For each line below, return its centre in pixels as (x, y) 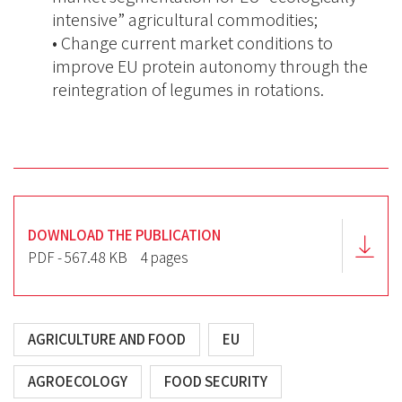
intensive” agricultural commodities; (185, 20)
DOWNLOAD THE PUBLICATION (124, 235)
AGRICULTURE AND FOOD (107, 339)
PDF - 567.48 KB (78, 257)
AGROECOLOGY (78, 381)
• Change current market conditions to (192, 43)
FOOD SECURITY (216, 381)
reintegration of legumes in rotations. (188, 90)
